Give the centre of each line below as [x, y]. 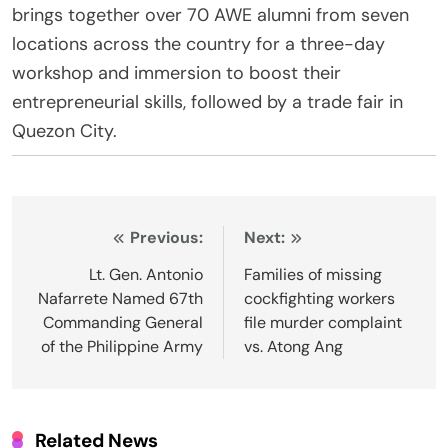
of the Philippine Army [122, 347]
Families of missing [313, 275]
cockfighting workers [319, 299]
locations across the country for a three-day [198, 44]
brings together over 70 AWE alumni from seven [210, 15]
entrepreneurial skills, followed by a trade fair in [207, 102]
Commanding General [123, 323]
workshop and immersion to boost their [176, 73]
